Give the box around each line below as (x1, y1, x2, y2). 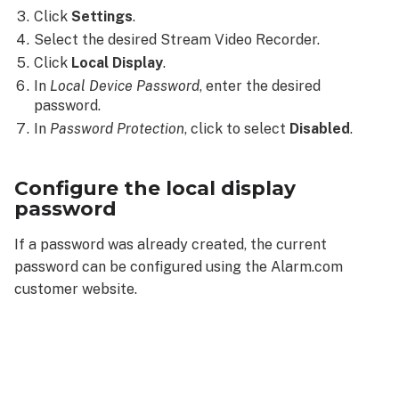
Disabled (289, 120, 351, 138)
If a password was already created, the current (14, 235, 327, 253)
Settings (71, 8, 134, 26)
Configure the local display (14, 175, 296, 199)
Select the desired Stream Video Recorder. (34, 31, 321, 49)
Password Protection (50, 120, 185, 138)
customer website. (14, 280, 141, 297)
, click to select (184, 120, 290, 138)
